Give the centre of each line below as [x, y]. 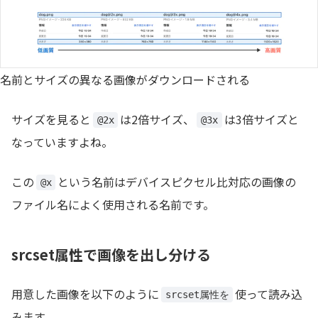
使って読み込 [269, 294]
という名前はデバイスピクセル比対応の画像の [177, 182]
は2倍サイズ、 [158, 120]
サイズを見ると [51, 120]
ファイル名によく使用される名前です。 [113, 205]
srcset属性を [197, 294]
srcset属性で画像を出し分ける [111, 255]
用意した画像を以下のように [85, 294]
